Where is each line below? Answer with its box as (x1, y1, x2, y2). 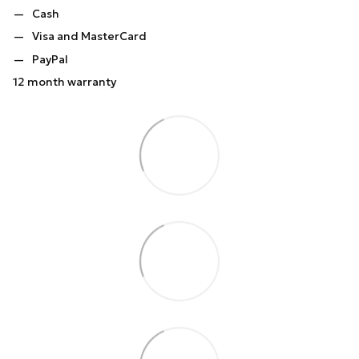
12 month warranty (13, 74, 116, 89)
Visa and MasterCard (32, 29, 147, 44)
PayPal (32, 51, 68, 67)
